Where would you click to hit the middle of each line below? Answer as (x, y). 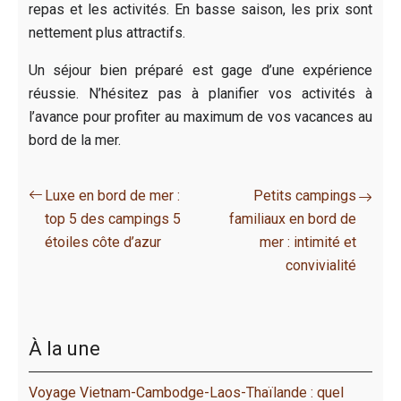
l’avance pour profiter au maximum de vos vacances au (200, 116)
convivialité (321, 265)
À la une (64, 348)
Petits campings (305, 195)
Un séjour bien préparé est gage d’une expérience (200, 70)
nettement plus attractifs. (107, 32)
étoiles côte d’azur (103, 242)
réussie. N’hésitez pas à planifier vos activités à (200, 93)
